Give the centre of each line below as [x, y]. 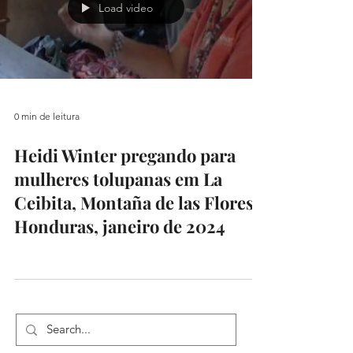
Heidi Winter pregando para [125, 155]
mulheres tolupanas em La [118, 179]
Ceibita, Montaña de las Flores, [136, 203]
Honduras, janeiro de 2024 [120, 226]
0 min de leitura [47, 116]
